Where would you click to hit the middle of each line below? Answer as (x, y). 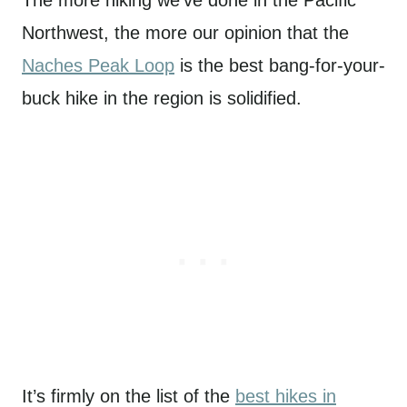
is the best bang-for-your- (280, 65)
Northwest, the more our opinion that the (185, 32)
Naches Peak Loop (98, 65)
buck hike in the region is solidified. (162, 98)
